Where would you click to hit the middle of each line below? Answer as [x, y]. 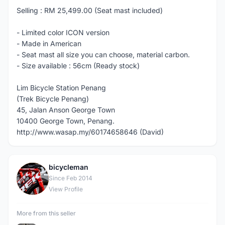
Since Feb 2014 [71, 178]
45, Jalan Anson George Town [66, 110]
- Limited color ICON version [63, 32]
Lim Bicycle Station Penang [61, 88]
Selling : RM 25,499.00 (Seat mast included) [90, 10]
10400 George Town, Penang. [66, 121]
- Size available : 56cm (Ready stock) [78, 66]
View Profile [66, 189]
